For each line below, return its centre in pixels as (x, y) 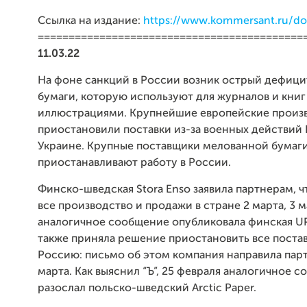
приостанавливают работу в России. (134, 163)
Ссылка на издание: (90, 21)
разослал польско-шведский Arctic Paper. (147, 288)
